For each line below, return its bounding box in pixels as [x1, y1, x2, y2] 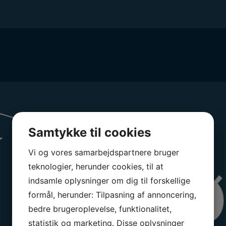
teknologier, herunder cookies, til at [28, 161, 163, 172]
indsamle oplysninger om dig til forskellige [28, 175, 190, 186]
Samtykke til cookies [28, 125, 151, 140]
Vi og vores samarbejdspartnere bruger [28, 147, 179, 157]
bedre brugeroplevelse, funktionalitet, [28, 203, 172, 214]
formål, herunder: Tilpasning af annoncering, [28, 189, 196, 200]
